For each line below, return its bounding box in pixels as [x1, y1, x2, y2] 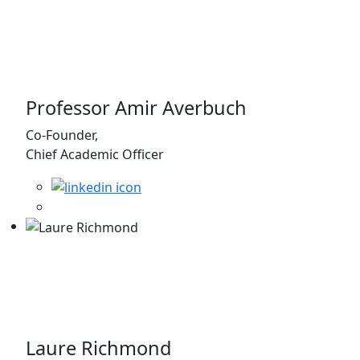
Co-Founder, [26, 125, 98, 144]
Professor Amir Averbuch [26, 94, 247, 121]
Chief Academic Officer [26, 145, 164, 163]
